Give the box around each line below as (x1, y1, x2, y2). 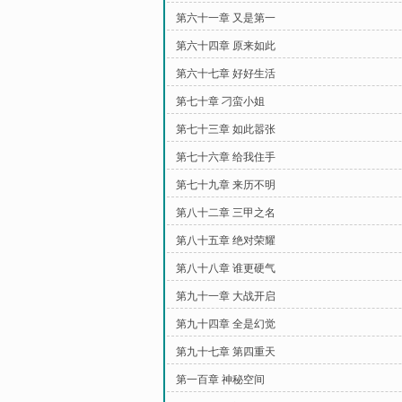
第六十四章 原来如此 (176, 39, 275, 52)
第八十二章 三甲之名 (176, 206, 275, 219)
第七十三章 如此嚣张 (176, 123, 275, 135)
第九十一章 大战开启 (176, 290, 275, 302)
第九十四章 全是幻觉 (176, 318, 275, 330)
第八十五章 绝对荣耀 (176, 234, 275, 247)
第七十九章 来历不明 (176, 179, 275, 191)
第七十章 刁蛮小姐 (176, 95, 265, 108)
